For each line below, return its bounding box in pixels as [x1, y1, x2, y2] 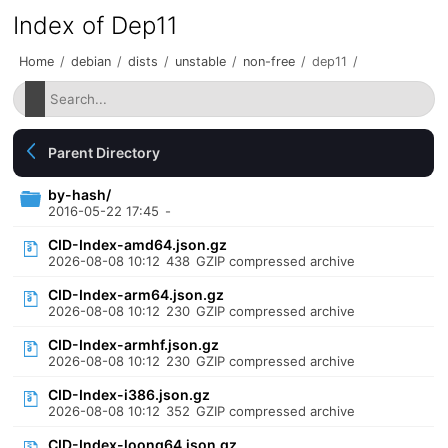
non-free [243, 54, 296, 69]
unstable [175, 54, 227, 69]
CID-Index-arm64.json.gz [48, 286, 225, 303]
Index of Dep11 [13, 11, 179, 40]
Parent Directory [48, 144, 161, 161]
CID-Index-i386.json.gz [48, 386, 211, 403]
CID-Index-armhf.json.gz [48, 336, 220, 353]
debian [71, 54, 112, 69]
